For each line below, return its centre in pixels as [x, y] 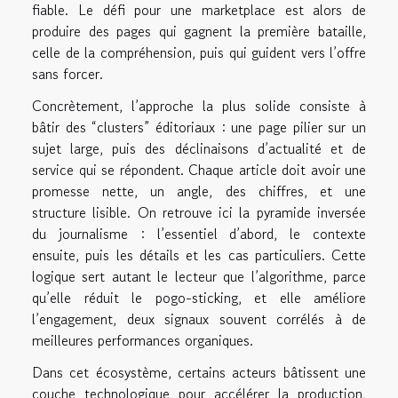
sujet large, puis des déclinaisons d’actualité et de [199, 149]
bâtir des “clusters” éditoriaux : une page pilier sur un [199, 127]
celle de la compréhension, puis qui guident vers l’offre [199, 53]
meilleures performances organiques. [143, 341]
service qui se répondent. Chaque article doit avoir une [199, 170]
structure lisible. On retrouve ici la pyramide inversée [199, 213]
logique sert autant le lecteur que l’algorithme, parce [199, 277]
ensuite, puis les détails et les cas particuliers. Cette [199, 255]
